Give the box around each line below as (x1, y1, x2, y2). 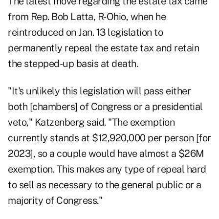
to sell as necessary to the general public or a (8, 179, 201, 191)
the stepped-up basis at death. (8, 58, 138, 70)
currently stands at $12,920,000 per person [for (8, 132, 211, 144)
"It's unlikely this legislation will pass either (8, 85, 191, 97)
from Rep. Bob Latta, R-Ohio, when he (8, 11, 166, 23)
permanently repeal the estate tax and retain (8, 42, 199, 54)
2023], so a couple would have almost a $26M (8, 148, 204, 160)
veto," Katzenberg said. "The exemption (8, 116, 175, 129)
